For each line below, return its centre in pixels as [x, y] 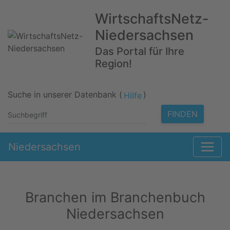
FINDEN [182, 114]
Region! [114, 63]
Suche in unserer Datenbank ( [65, 95]
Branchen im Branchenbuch [115, 197]
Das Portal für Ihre [140, 51]
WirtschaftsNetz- [152, 18]
